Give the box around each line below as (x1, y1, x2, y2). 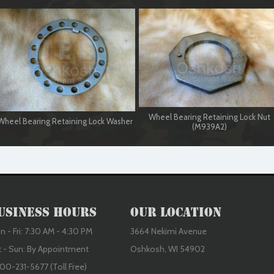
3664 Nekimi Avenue (130, 226, 207, 237)
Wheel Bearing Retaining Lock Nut (148, 112, 270, 122)
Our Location (130, 205, 221, 220)
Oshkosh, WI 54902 (130, 243, 205, 254)
